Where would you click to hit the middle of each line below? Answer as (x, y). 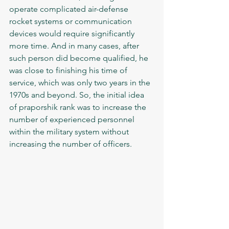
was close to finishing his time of (69, 70)
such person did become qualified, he (80, 58)
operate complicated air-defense (70, 9)
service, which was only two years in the (81, 82)
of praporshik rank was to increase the (79, 107)
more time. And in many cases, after (75, 45)
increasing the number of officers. (72, 144)
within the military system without (70, 131)
